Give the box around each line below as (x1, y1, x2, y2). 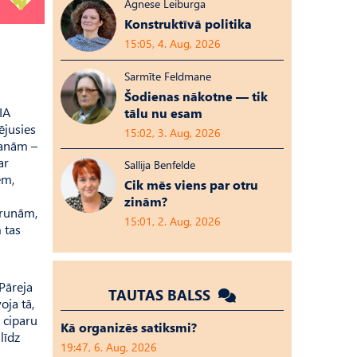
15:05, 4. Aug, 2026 (124, 36, 221, 51)
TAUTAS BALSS (108, 284, 214, 304)
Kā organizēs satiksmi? (61, 319, 197, 335)
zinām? (124, 193, 167, 210)
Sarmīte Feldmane (124, 69, 211, 84)
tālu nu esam (124, 104, 202, 121)
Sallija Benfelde (124, 157, 195, 172)
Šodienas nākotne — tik (124, 88, 268, 104)
